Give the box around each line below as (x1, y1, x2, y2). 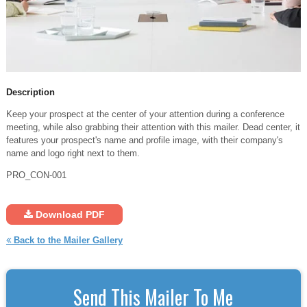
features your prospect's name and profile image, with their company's (5, 134, 283, 145)
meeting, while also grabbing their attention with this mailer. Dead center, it (5, 121, 300, 132)
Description (5, 86, 55, 97)
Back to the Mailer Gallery (10, 234, 123, 245)
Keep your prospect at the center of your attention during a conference (5, 108, 284, 119)
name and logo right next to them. (5, 147, 143, 158)
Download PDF (32, 208, 105, 220)
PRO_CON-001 (5, 169, 66, 180)
